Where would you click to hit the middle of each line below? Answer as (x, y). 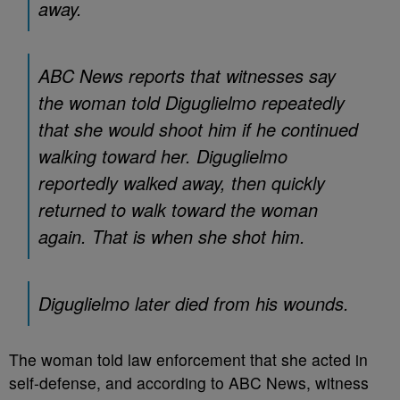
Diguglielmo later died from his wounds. (194, 303)
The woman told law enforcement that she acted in (188, 359)
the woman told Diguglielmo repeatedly (192, 102)
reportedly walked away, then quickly (182, 183)
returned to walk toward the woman (178, 209)
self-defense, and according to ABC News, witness (189, 383)
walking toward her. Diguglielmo (163, 156)
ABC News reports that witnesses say (187, 75)
